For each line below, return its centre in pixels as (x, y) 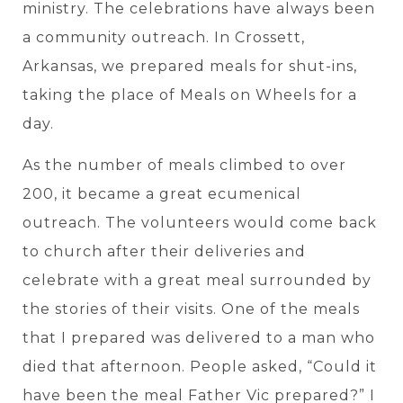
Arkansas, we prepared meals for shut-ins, (190, 66)
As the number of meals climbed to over (184, 166)
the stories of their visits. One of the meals (191, 309)
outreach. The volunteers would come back (200, 223)
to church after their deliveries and (164, 252)
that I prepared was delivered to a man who (199, 338)
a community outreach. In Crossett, (164, 37)
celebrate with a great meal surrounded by (197, 281)
